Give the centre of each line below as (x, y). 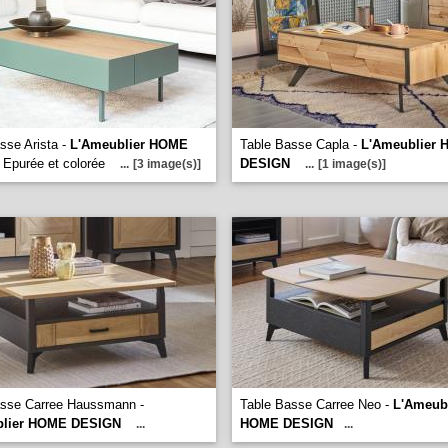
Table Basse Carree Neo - (316, 404)
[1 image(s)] (352, 164)
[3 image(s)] (167, 164)
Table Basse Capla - (300, 144)
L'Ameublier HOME (129, 144)
